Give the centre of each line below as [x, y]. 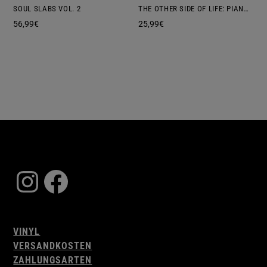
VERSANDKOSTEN [53, 246]
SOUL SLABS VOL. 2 [47, 9]
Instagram [77, 181]
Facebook [103, 181]
